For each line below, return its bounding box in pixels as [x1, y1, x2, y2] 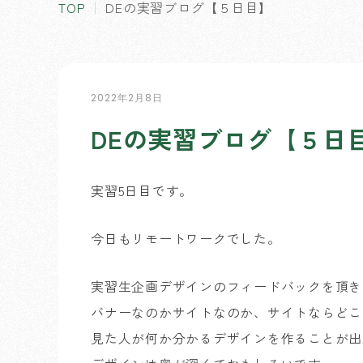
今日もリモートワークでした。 [91, 228, 281, 248]
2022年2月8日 [91, 91, 163, 105]
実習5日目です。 [91, 181, 193, 200]
